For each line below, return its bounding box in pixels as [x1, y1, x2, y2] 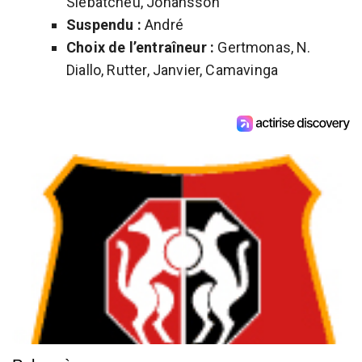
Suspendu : [66, 15, 141, 33]
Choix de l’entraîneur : [66, 38, 215, 56]
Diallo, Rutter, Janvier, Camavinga [66, 61, 279, 78]
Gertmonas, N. [214, 38, 311, 56]
